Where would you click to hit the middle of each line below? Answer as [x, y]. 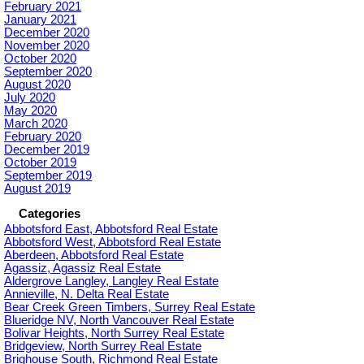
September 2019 [48, 176]
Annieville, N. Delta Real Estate [87, 295]
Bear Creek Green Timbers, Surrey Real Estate [130, 308]
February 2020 [43, 137]
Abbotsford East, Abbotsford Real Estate [111, 230]
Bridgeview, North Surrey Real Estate [103, 347]
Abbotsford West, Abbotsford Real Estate [113, 243]
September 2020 [48, 72]
